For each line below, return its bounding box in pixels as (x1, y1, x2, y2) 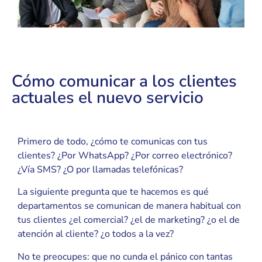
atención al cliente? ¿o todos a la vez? (18, 227, 174, 241)
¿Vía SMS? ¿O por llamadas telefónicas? (18, 163, 183, 176)
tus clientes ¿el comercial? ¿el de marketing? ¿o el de (18, 213, 240, 227)
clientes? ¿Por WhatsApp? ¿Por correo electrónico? (18, 149, 232, 162)
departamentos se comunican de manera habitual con (18, 199, 241, 213)
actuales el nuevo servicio (12, 87, 204, 109)
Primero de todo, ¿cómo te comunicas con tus (18, 135, 208, 148)
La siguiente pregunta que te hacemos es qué (18, 185, 209, 199)
